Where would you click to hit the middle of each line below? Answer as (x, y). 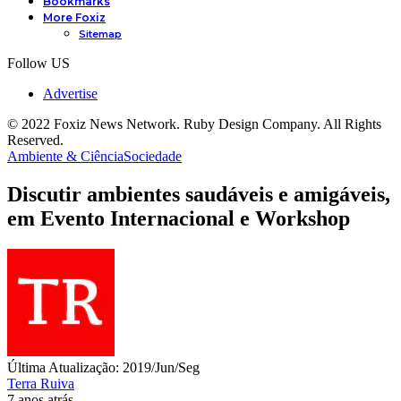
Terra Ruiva (41, 383)
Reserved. (35, 140)
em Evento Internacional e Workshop (179, 218)
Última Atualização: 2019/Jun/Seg (103, 367)
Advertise (70, 94)
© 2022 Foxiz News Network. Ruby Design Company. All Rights (194, 124)
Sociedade (153, 156)
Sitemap (100, 34)
